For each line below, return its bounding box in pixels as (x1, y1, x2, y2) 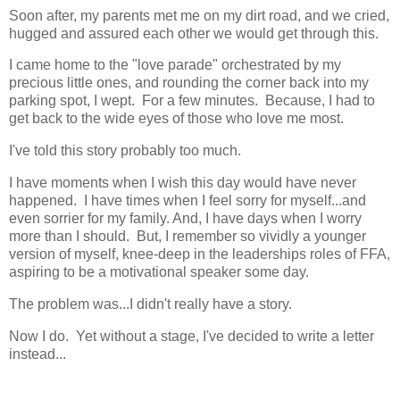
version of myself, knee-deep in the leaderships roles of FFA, (9, 246, 390, 262)
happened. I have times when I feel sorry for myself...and (9, 193, 366, 209)
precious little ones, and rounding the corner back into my (9, 75, 369, 91)
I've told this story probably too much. (9, 143, 241, 159)
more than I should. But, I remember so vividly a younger (9, 229, 366, 245)
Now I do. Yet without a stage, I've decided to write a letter (9, 328, 374, 344)
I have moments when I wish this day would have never (9, 175, 356, 191)
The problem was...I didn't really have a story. (9, 296, 292, 312)
